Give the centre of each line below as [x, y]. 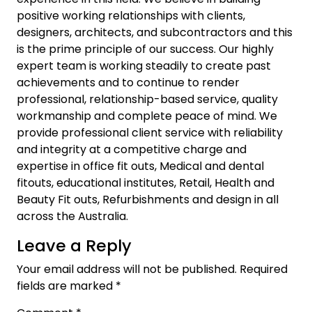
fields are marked [66, 286]
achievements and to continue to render [128, 82]
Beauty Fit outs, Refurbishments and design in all [148, 199]
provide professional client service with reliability [150, 132]
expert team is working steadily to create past [144, 65]
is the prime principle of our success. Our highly [145, 49]
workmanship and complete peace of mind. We [147, 116]
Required [264, 269]
